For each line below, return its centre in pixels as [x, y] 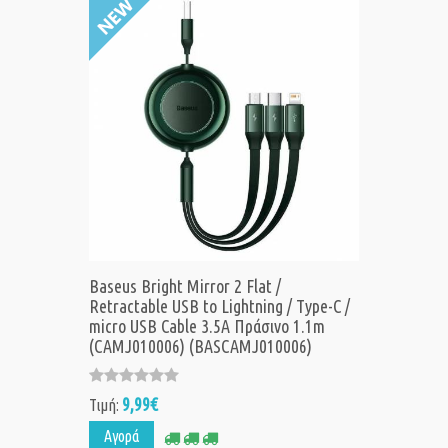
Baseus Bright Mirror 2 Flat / [185, 286]
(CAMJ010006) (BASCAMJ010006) [200, 346]
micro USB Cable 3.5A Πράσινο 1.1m [207, 326]
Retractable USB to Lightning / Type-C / [219, 306]
